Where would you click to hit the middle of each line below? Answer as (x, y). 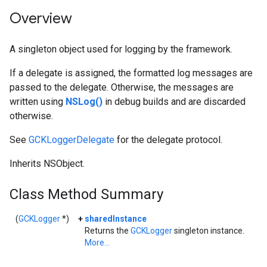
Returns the (108, 231)
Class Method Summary (86, 194)
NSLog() (84, 102)
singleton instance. (208, 231)
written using (38, 102)
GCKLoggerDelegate (72, 140)
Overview (41, 18)
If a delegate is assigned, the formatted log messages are (131, 73)
